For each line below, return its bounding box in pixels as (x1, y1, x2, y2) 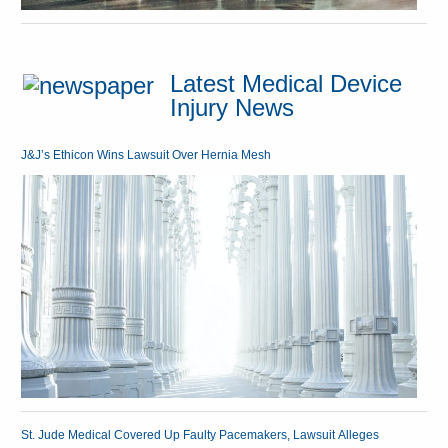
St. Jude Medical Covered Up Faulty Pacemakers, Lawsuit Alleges (21, 427, 380, 442)
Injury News (170, 94, 295, 121)
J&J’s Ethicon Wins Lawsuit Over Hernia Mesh (21, 148, 272, 163)
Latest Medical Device (170, 70, 403, 97)
